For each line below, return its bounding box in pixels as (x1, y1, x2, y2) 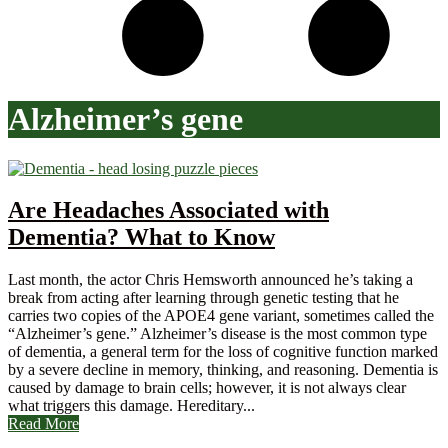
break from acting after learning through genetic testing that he (8, 289, 399, 307)
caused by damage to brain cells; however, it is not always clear (8, 379, 406, 397)
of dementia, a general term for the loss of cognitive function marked (8, 343, 438, 361)
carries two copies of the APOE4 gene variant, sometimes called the (8, 307, 434, 325)
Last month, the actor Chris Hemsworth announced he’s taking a (8, 271, 413, 289)
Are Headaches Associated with (8, 197, 329, 224)
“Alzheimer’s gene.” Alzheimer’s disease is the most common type (8, 325, 427, 343)
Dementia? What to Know (8, 224, 275, 251)
